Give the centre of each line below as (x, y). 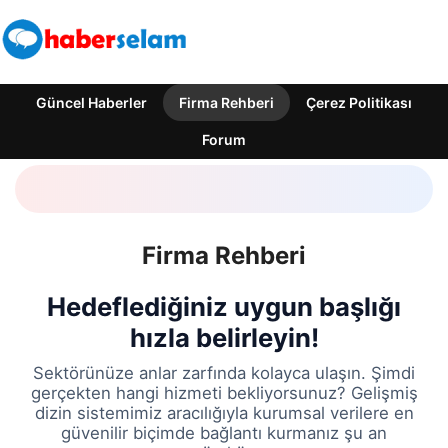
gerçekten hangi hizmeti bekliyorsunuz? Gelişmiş (224, 393)
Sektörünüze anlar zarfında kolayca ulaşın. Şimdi (224, 373)
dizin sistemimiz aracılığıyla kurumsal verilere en (224, 413)
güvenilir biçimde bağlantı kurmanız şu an (224, 433)
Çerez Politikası (359, 102)
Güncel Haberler (91, 102)
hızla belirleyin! (224, 338)
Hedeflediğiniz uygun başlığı (224, 307)
